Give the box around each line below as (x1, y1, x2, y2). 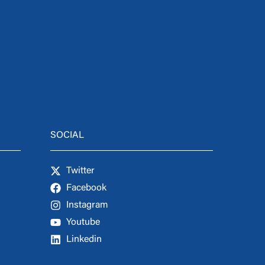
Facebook (66, 183, 107, 193)
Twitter (66, 166, 95, 176)
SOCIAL (50, 131, 84, 141)
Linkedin (66, 235, 102, 245)
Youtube (66, 218, 101, 228)
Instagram (66, 201, 109, 211)
